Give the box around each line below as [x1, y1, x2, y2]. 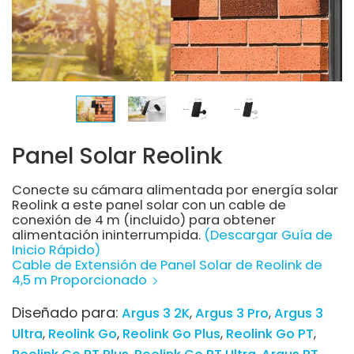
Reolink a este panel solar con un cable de [12, 196, 286, 215]
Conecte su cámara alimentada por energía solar [12, 181, 338, 200]
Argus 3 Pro [195, 304, 269, 323]
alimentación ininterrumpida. [12, 226, 204, 245]
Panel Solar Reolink [12, 139, 223, 171]
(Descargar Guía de [204, 226, 333, 245]
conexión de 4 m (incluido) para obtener [12, 211, 276, 230]
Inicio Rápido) [12, 241, 100, 260]
